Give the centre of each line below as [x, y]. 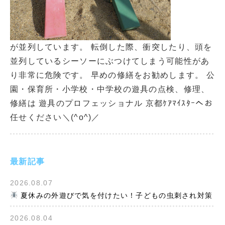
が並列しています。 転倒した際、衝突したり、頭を [111, 47]
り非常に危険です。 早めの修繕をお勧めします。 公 [113, 75]
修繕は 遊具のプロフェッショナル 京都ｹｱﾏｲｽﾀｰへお [111, 103]
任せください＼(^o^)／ [55, 117]
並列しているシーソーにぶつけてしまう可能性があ [110, 61]
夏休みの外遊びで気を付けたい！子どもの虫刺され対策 [115, 195]
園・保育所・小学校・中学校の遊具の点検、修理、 [110, 89]
